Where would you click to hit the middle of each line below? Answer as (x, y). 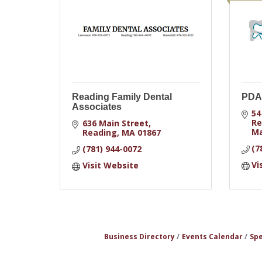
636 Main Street (115, 123)
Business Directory (139, 236)
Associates (97, 107)
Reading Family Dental (122, 97)
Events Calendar (212, 236)
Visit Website (110, 165)
